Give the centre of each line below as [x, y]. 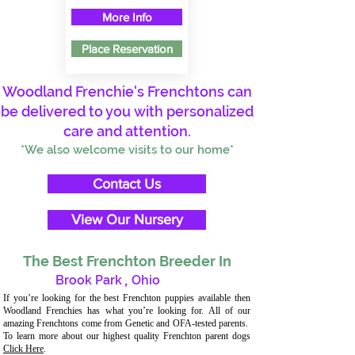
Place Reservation [127, 49]
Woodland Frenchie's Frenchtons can [127, 92]
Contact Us [127, 184]
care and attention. [127, 131]
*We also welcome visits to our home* [127, 150]
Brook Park [89, 280]
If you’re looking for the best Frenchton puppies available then [127, 298]
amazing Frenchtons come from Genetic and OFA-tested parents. [127, 323]
